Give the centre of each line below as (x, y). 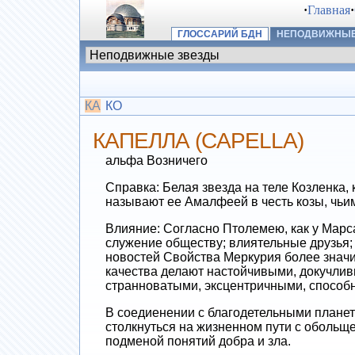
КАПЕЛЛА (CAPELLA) (198, 140)
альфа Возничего (156, 160)
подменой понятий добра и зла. (198, 341)
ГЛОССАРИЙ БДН (219, 34)
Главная (329, 10)
